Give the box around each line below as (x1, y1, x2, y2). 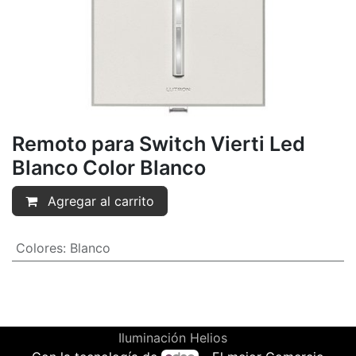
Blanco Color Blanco (12, 156, 206, 180)
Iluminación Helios (118, 329, 231, 346)
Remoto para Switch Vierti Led (12, 132, 305, 156)
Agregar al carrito (44, 193, 154, 209)
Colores (15, 240, 63, 256)
